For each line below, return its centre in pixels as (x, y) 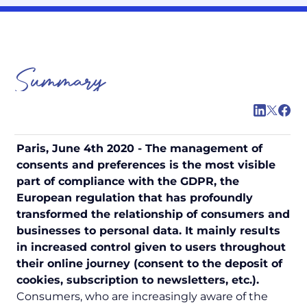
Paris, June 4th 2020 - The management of (139, 149)
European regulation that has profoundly (135, 198)
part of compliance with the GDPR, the (128, 182)
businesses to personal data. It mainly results (148, 231)
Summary (60, 82)
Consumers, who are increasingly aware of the (142, 297)
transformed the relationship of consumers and (153, 214)
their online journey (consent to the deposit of (149, 264)
